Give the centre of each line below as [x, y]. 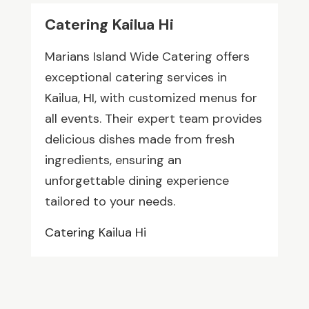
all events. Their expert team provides [153, 119]
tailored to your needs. [110, 201]
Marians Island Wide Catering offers [147, 57]
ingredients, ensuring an [113, 160]
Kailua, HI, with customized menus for [151, 98]
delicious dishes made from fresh [139, 139]
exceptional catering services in [136, 77]
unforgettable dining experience [137, 181]
